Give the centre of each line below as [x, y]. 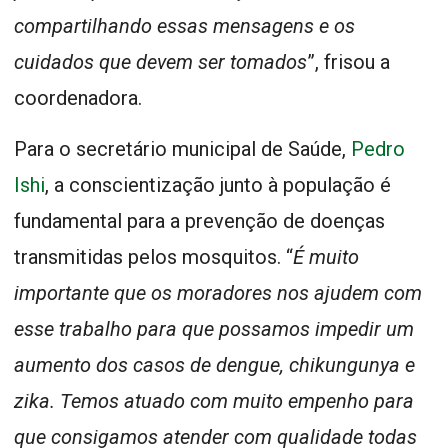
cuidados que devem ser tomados [160, 61]
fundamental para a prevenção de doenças [199, 220]
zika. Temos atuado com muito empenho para [214, 400]
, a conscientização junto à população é [218, 184]
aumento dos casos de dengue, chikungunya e [214, 364]
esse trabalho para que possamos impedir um [214, 328]
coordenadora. [78, 97]
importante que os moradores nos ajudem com [218, 292]
